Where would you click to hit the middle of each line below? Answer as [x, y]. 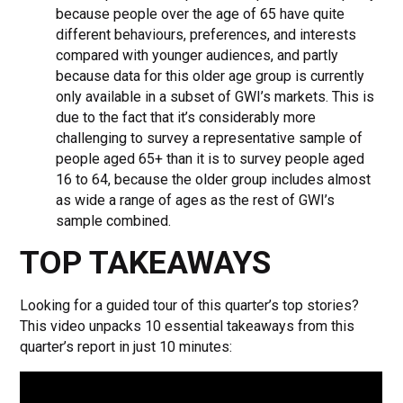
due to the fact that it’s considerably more [186, 117]
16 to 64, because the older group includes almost [214, 179]
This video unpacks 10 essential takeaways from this [188, 326]
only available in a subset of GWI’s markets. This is [215, 96]
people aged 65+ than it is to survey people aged [210, 158]
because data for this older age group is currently [210, 76]
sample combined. [114, 220]
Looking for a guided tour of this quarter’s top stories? [190, 305]
